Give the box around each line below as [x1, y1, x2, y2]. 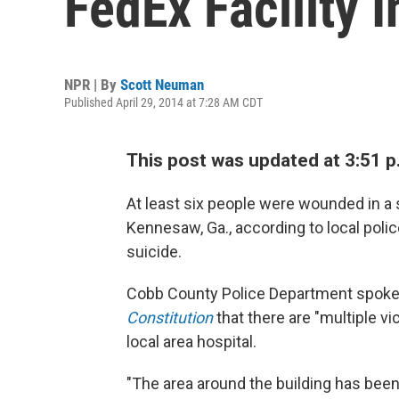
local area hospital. [126, 332, 256, 351]
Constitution [126, 308, 213, 327]
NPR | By [64, 76, 120, 94]
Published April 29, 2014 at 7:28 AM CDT [64, 95, 263, 110]
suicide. [126, 242, 182, 261]
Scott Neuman [120, 76, 204, 94]
